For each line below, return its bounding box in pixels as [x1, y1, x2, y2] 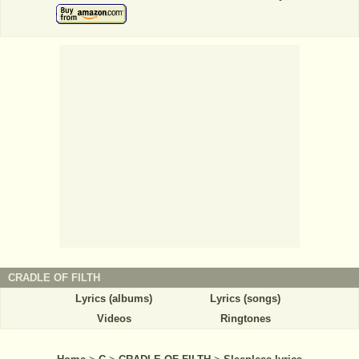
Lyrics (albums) [75, 292, 152, 305]
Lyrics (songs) [210, 292, 280, 305]
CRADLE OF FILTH [8, 272, 100, 284]
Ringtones [220, 313, 271, 325]
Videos [96, 313, 131, 325]
